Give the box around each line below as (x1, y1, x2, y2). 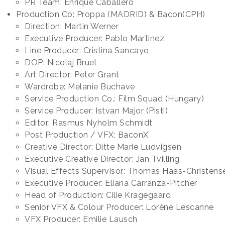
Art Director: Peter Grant (25, 69, 120, 79)
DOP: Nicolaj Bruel (25, 57, 96, 67)
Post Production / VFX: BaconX (25, 130, 149, 140)
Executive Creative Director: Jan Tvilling (25, 154, 180, 164)
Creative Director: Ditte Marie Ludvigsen (25, 142, 181, 152)
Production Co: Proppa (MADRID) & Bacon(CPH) (16, 9, 205, 19)
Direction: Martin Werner (25, 21, 119, 31)
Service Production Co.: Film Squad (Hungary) (25, 93, 204, 103)
